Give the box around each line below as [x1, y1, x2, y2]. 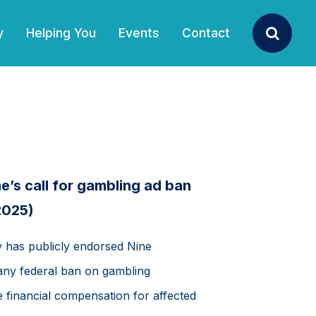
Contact [182, 25, 230, 41]
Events [119, 25, 159, 41]
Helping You [26, 25, 96, 41]
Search [271, 32, 310, 47]
